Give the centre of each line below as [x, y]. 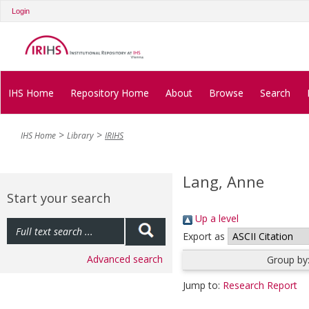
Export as [204, 237]
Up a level [216, 219]
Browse [226, 92]
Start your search [59, 198]
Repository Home [110, 92]
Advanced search [125, 259]
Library [80, 136]
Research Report [260, 286]
